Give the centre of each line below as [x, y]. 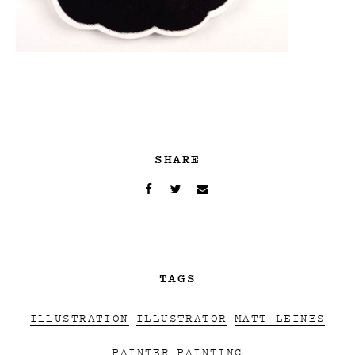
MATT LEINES [280, 317]
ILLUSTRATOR [181, 317]
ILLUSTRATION [79, 317]
